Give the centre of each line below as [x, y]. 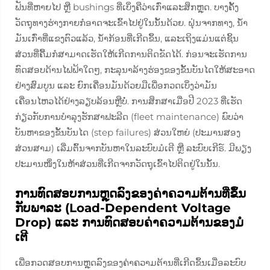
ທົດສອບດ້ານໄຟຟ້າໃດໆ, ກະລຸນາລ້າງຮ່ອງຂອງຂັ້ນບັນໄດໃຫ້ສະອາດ [135, 70]
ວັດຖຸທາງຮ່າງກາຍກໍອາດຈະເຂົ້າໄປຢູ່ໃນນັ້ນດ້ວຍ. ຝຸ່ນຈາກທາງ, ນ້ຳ [131, 23]
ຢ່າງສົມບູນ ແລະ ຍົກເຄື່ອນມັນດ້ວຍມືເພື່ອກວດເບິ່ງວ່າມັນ [116, 85]
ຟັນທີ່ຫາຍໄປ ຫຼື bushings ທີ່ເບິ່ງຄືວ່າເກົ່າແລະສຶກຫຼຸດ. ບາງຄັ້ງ [127, 7]
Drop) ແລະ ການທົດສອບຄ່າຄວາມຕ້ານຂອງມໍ [129, 222]
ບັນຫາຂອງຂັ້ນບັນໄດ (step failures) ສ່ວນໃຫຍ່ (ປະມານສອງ [128, 132]
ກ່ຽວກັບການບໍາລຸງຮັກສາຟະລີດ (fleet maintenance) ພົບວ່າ [129, 117]
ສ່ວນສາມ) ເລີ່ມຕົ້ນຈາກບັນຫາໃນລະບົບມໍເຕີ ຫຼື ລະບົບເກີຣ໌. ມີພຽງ [133, 148]
